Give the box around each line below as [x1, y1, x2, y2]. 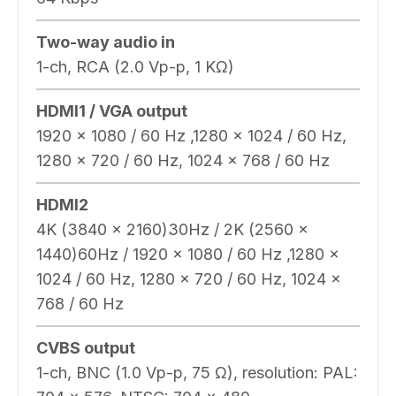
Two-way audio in [36, 32, 175, 51]
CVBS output [36, 338, 135, 357]
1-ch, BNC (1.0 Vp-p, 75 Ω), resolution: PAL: [36, 362, 358, 382]
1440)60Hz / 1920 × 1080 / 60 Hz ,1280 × [36, 244, 339, 263]
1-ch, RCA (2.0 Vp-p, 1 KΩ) [36, 57, 234, 76]
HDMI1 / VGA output [36, 101, 187, 120]
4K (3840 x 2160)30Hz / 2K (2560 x [36, 219, 308, 239]
